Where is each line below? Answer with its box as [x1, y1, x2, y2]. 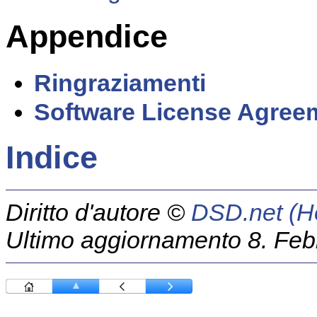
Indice [6, 139, 98, 176]
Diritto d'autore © [6, 199, 191, 226]
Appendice [6, 18, 168, 54]
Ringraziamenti [34, 69, 206, 96]
